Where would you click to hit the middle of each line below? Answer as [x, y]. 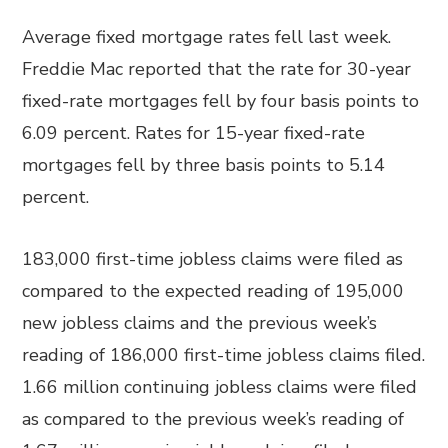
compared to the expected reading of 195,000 [213, 291]
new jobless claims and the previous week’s [200, 323]
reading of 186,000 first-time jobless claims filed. [224, 355]
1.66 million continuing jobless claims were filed [220, 387]
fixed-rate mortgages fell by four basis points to [221, 101]
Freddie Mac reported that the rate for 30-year [217, 69]
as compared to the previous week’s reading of [213, 419]
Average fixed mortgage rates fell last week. [207, 37]
